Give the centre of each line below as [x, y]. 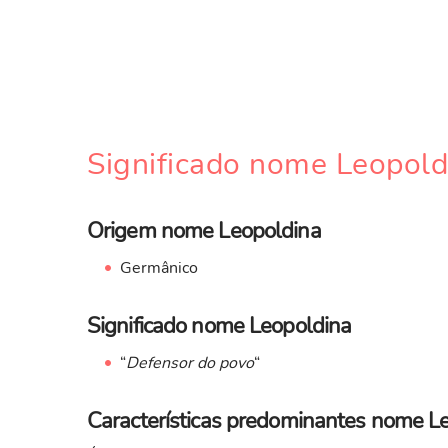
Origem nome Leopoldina [204, 231]
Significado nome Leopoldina [219, 326]
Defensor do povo [189, 363]
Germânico [158, 268]
